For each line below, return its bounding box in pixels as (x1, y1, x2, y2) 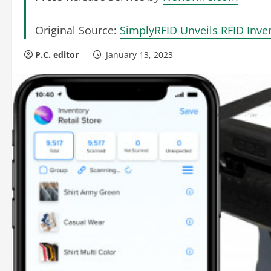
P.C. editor (35, 49, 79, 61)
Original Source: (35, 23, 120, 38)
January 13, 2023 (103, 49, 175, 61)
